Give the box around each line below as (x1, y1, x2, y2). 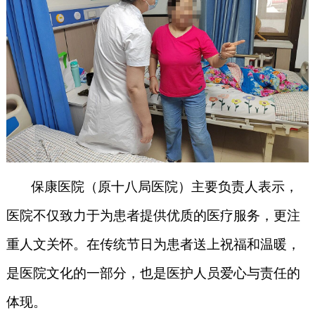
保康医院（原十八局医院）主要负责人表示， (6, 179, 298, 195)
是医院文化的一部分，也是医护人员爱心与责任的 (6, 266, 300, 281)
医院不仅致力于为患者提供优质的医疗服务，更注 (6, 208, 300, 224)
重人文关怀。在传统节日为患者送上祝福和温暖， (6, 237, 300, 252)
